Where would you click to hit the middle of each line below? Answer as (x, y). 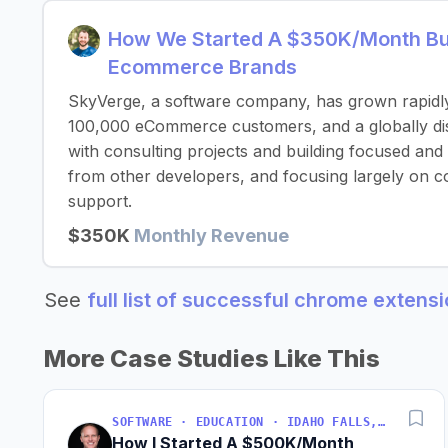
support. (100, 201)
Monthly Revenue (211, 235)
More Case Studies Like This (212, 358)
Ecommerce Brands (202, 67)
